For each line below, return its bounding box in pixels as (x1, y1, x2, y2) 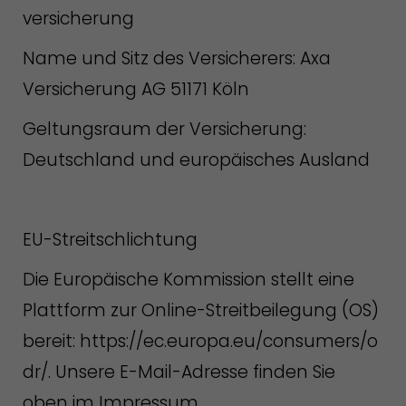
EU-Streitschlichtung (23, 227, 198, 252)
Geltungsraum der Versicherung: (23, 117, 306, 141)
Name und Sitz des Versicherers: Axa (23, 46, 331, 71)
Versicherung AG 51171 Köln (23, 77, 249, 101)
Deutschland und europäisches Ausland (23, 148, 370, 172)
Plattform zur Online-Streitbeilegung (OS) (23, 298, 379, 323)
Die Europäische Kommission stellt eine (23, 267, 354, 292)
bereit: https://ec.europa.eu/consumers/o (23, 329, 378, 353)
